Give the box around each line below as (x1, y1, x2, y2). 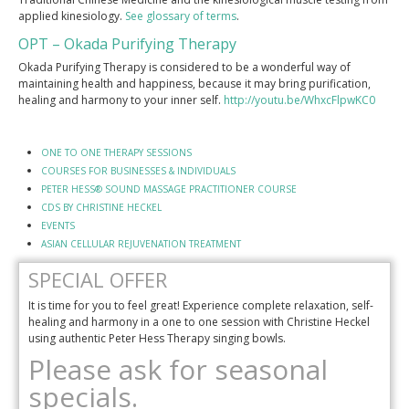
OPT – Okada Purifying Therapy (18, 33, 236, 54)
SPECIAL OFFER (28, 265, 167, 293)
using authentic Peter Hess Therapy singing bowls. (28, 330, 288, 346)
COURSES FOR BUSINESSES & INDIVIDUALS (41, 163, 236, 177)
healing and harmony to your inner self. (18, 91, 224, 108)
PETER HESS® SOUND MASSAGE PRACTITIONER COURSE (41, 182, 297, 195)
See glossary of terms (125, 7, 236, 24)
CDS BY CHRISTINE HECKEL (41, 200, 162, 214)
